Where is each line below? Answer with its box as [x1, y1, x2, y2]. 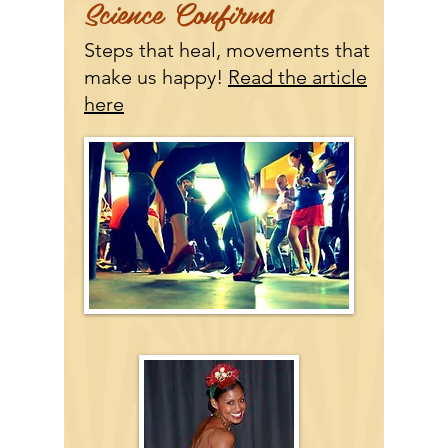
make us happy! [84, 65, 223, 89]
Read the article [228, 65, 367, 89]
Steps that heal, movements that [84, 38, 370, 62]
